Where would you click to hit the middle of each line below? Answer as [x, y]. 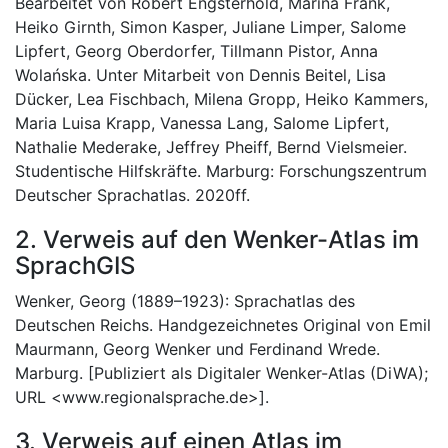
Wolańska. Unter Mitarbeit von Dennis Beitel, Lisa [200, 75]
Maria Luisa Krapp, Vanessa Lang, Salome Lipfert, [202, 123]
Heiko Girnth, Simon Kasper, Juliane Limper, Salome [210, 27]
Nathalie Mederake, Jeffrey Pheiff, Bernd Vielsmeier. [211, 147]
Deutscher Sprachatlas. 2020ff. [132, 195]
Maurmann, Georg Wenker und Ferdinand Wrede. [197, 349]
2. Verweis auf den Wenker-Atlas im [217, 239]
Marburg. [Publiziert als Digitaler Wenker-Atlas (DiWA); [221, 373]
